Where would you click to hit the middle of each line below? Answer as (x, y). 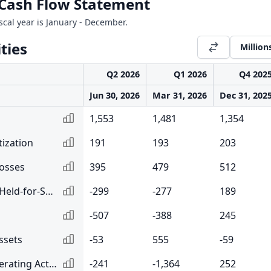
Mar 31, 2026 (180, 95)
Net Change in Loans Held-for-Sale (49, 191)
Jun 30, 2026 (115, 95)
